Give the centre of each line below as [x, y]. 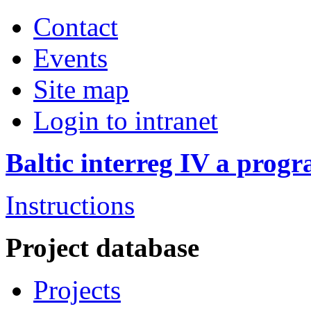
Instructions [70, 205]
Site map [81, 89]
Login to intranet [126, 120]
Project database [102, 247]
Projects [77, 290]
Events [70, 58]
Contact [76, 27]
